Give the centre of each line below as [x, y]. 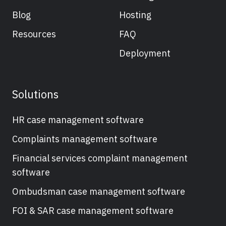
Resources [34, 34]
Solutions [35, 94]
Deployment [145, 53]
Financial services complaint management [100, 158]
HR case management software [78, 120]
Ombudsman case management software [99, 192]
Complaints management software [85, 139]
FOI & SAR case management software [93, 211]
